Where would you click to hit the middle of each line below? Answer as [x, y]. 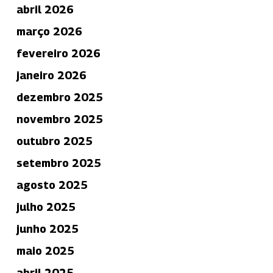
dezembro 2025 [59, 97]
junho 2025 [47, 229]
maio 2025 [45, 250]
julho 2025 [46, 207]
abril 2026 [45, 9]
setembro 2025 [58, 163]
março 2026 [49, 31]
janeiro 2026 [51, 75]
